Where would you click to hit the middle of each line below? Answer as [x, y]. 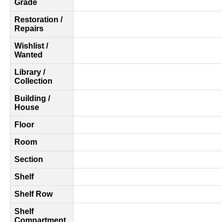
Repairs [29, 28]
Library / [30, 72]
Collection [33, 81]
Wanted [28, 55]
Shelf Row [33, 194]
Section [29, 159]
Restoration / [38, 20]
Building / [32, 98]
